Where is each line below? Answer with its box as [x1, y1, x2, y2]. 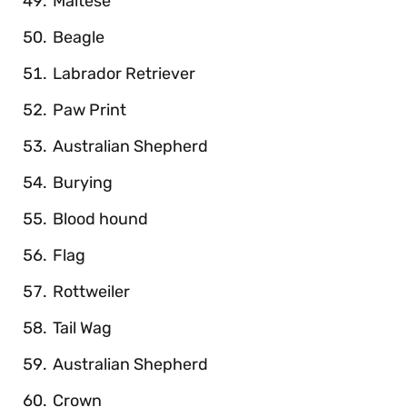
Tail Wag [53, 317, 112, 338]
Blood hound [53, 208, 148, 229]
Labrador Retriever [53, 63, 195, 84]
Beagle [53, 26, 104, 47]
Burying [53, 172, 113, 193]
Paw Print [53, 99, 126, 120]
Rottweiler [53, 281, 130, 302]
